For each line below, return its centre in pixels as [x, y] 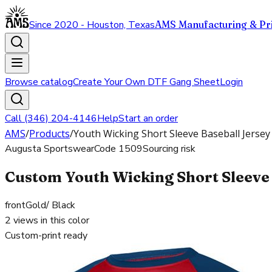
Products [49, 134]
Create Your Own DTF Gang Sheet [146, 82]
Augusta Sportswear [49, 149]
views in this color [50, 220]
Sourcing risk [169, 149]
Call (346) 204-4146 [51, 118]
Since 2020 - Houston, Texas [92, 25]
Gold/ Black [50, 205]
